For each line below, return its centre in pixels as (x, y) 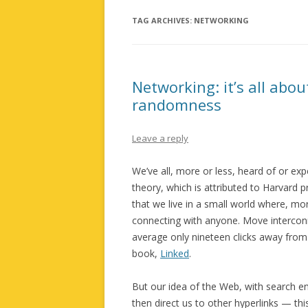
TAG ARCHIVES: (163, 20)
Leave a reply (160, 138)
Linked (175, 253)
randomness (177, 104)
